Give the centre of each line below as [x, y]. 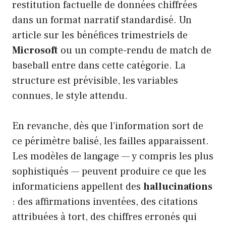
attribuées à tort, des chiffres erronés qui [104, 217]
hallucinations [178, 187]
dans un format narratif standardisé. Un [102, 20]
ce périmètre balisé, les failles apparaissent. [110, 142]
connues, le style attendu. [70, 96]
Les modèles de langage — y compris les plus [113, 157]
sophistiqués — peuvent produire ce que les [109, 172]
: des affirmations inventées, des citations [105, 202]
